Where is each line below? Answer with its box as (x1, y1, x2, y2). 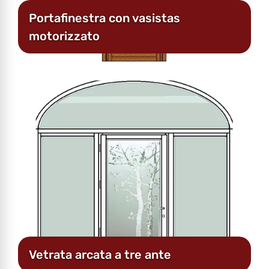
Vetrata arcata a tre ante (29, 247, 171, 262)
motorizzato (29, 28, 100, 43)
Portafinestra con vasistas (29, 10, 180, 25)
